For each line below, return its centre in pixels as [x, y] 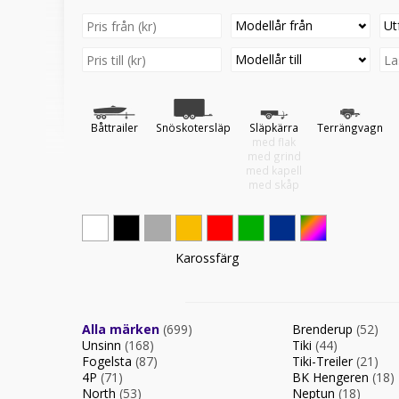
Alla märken [122, 329]
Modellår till [269, 59]
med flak [274, 142]
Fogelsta [109, 361]
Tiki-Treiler [324, 361]
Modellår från [274, 25]
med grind [274, 156]
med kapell [274, 170]
